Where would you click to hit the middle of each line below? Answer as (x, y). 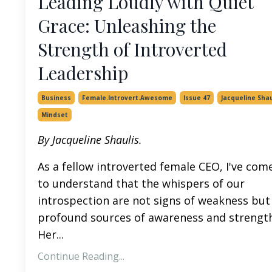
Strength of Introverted (132, 49)
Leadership (83, 73)
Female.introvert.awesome (127, 97)
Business (56, 97)
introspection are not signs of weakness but (154, 200)
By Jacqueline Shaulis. (90, 139)
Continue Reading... (81, 256)
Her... (51, 234)
